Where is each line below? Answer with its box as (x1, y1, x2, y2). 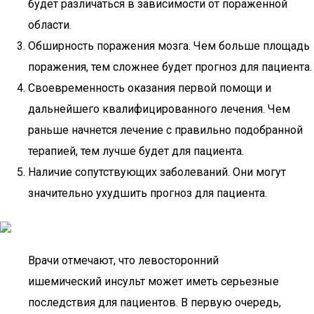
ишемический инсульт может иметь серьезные (28, 275, 279, 288)
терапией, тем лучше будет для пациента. (28, 144, 244, 158)
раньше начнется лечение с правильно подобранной (28, 123, 303, 137)
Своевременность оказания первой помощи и (28, 81, 271, 95)
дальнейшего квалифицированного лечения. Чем (28, 102, 290, 116)
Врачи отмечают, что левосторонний (28, 254, 219, 267)
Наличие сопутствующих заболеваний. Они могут (28, 165, 286, 179)
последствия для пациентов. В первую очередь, (28, 296, 281, 309)
